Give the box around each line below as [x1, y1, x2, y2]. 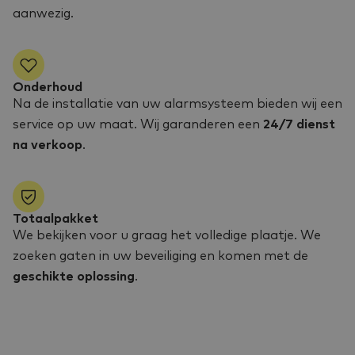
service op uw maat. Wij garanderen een [13, 118, 263, 131]
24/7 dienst [263, 118, 335, 131]
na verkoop [13, 139, 82, 151]
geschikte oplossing [13, 270, 135, 283]
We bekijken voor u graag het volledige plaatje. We [13, 229, 321, 242]
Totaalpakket [13, 212, 98, 225]
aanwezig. [13, 7, 74, 20]
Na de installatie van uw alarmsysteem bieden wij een [13, 97, 342, 110]
